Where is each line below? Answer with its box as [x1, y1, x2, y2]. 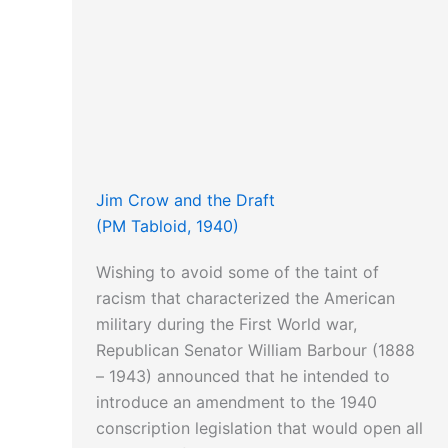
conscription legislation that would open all [96, 418, 423, 439]
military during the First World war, [96, 314, 357, 335]
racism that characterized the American [96, 288, 395, 309]
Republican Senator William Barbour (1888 [96, 340, 415, 361]
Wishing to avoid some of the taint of [96, 262, 379, 283]
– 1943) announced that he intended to [96, 366, 390, 387]
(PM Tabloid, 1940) [96, 216, 239, 237]
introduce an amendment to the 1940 [96, 392, 377, 413]
